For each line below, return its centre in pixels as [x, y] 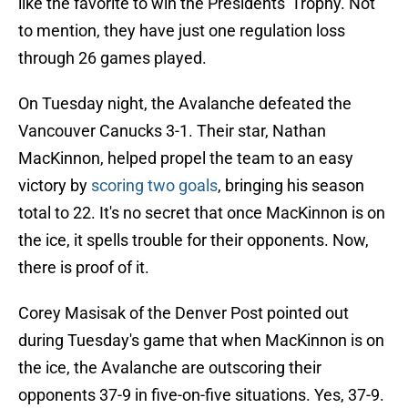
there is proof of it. [84, 268]
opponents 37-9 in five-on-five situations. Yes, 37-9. [201, 395]
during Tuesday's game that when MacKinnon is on [201, 341]
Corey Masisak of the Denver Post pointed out [184, 313]
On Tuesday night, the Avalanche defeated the [185, 104]
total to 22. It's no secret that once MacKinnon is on [202, 213]
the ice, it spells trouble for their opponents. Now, [194, 240]
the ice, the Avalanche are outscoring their [170, 368]
